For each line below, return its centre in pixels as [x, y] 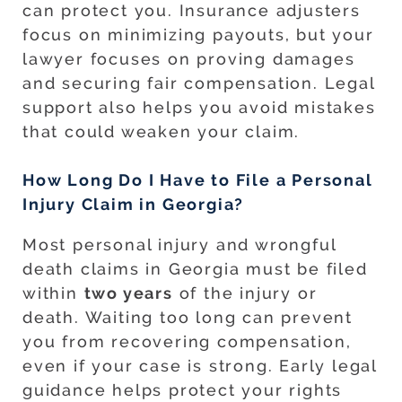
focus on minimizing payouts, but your [198, 35]
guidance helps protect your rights [183, 390]
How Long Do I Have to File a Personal [197, 180]
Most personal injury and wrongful [179, 245]
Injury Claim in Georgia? [134, 205]
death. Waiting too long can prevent [188, 318]
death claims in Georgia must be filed [195, 269]
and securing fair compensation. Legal [199, 83]
